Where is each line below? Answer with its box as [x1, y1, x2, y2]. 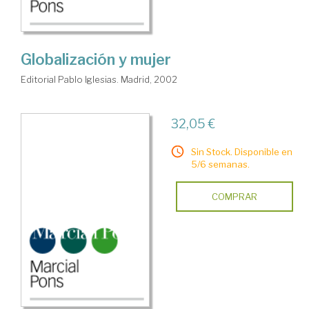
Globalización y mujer [21, 50, 171, 68]
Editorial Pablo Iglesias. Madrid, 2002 [21, 73, 177, 85]
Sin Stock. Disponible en [190, 146, 292, 157]
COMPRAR [211, 190, 257, 202]
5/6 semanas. [190, 158, 250, 170]
